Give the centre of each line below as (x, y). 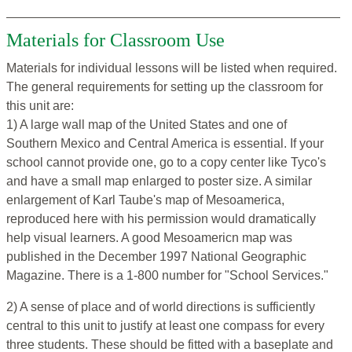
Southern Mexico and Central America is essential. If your (165, 144)
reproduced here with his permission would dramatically (161, 219)
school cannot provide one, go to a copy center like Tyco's (166, 163)
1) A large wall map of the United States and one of (147, 125)
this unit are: (40, 106)
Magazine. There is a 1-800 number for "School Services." (167, 276)
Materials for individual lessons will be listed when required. (172, 68)
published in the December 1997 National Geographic (156, 257)
